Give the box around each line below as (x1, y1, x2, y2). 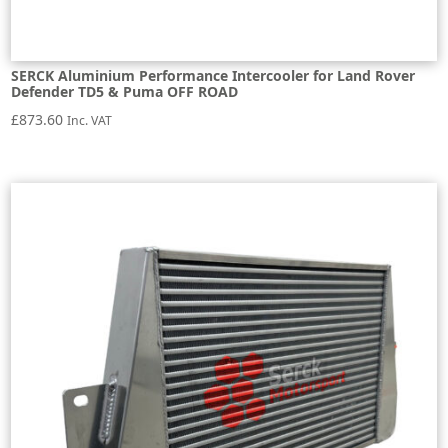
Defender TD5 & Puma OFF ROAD (11, 82, 239, 102)
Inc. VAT (67, 112, 113, 130)
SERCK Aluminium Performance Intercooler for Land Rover (11, 66, 416, 86)
